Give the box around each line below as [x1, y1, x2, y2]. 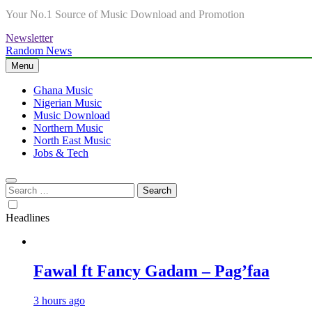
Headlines [6, 212, 49, 224]
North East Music [33, 134, 111, 146]
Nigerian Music [33, 97, 102, 109]
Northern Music [33, 122, 103, 134]
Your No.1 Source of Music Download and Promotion [6, 8, 244, 20]
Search [5, 182, 35, 194]
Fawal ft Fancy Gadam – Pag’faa [33, 261, 270, 280]
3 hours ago [33, 294, 85, 306]
